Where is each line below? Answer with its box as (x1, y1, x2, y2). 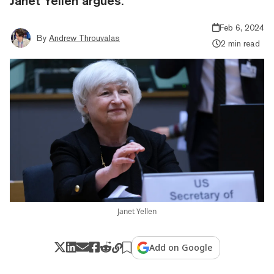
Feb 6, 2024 (220, 22, 264, 32)
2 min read (220, 38, 260, 48)
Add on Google (149, 241, 213, 253)
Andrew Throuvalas (49, 32, 120, 43)
